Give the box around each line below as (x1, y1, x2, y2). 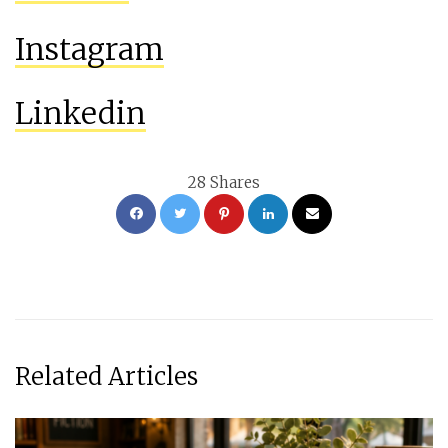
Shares (210, 173, 260, 193)
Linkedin (15, 94, 146, 133)
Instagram (15, 30, 164, 69)
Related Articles (15, 361, 198, 393)
